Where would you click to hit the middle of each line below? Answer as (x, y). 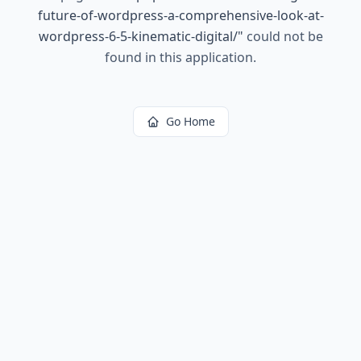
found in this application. (180, 57)
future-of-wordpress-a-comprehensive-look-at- (180, 15)
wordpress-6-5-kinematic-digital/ (138, 36)
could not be (283, 36)
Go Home (190, 121)
